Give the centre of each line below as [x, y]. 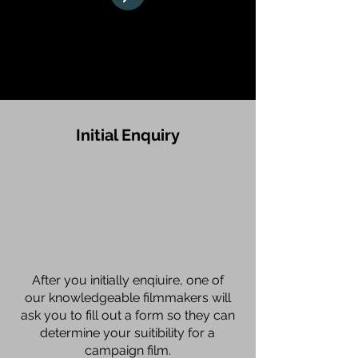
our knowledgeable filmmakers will [127, 298]
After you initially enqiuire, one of [127, 280]
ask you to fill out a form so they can [127, 315]
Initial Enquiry [128, 135]
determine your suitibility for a [127, 333]
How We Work [128, 38]
